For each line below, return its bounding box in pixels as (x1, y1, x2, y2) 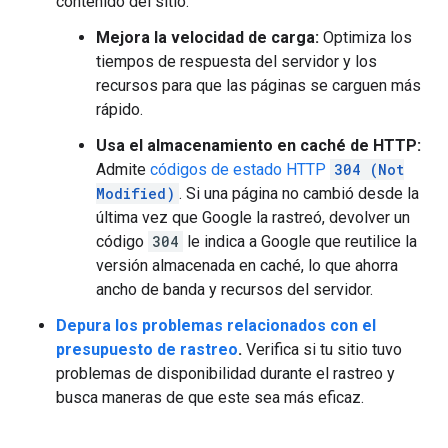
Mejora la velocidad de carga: (96, 28, 319, 47)
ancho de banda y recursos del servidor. (96, 280, 373, 299)
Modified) (96, 184, 175, 203)
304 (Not (334, 160, 404, 179)
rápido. (96, 100, 143, 119)
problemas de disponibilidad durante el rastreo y (56, 364, 395, 383)
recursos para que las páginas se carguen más (96, 76, 421, 95)
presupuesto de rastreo (56, 340, 238, 359)
